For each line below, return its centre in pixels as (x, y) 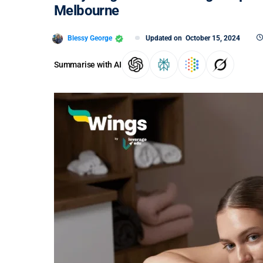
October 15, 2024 (213, 38)
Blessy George (90, 38)
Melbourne (88, 11)
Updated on (166, 38)
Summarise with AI (88, 64)
